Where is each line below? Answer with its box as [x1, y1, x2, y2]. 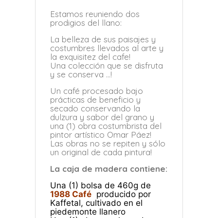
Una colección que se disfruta [50, 60, 163, 71]
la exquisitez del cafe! [50, 52, 130, 62]
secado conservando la [50, 103, 140, 113]
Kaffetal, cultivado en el [50, 198, 143, 208]
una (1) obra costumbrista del [50, 121, 162, 131]
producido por [93, 189, 151, 199]
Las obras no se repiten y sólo [50, 138, 165, 148]
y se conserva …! [50, 69, 112, 79]
